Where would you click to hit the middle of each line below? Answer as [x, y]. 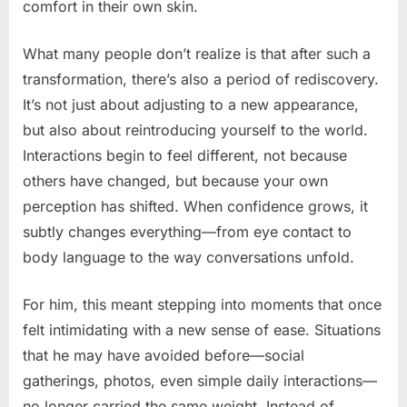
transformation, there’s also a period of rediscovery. [201, 79]
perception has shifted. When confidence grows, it [195, 206]
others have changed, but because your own [175, 180]
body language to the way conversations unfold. [189, 257]
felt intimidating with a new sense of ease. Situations [202, 329]
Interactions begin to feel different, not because [185, 155]
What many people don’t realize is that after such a [197, 53]
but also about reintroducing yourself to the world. [195, 129]
